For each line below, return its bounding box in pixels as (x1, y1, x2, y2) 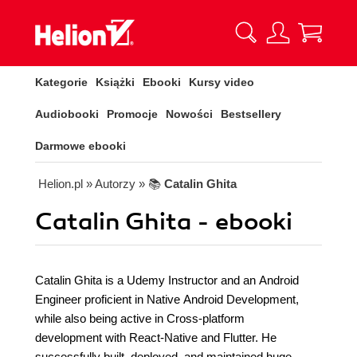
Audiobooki (35, 108, 99, 120)
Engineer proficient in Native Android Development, (35, 292, 299, 306)
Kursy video (189, 76, 254, 88)
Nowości (166, 108, 213, 120)
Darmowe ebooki (35, 139, 126, 152)
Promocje (107, 108, 158, 120)
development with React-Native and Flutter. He (35, 331, 277, 344)
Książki (96, 76, 135, 88)
